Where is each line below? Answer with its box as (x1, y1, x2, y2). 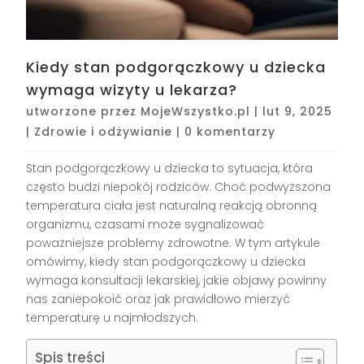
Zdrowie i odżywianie (34, 123, 173, 141)
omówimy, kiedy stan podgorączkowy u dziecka (26, 253, 306, 271)
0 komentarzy (184, 123, 276, 141)
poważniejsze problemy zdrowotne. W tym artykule (26, 235, 321, 252)
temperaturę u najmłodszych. (26, 310, 199, 327)
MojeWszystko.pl (141, 103, 251, 120)
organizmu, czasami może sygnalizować (26, 216, 265, 233)
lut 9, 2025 (262, 103, 333, 120)
